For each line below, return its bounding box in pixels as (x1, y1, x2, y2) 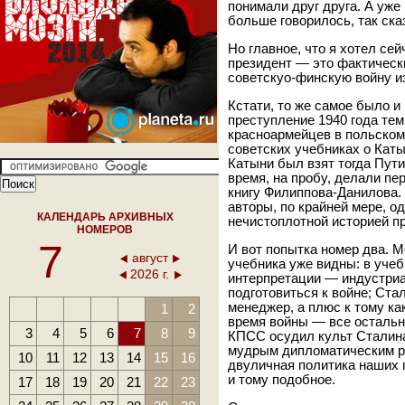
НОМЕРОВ (77, 223, 134, 236)
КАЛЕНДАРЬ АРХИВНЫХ (37, 211, 174, 223)
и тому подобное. (228, 372, 335, 387)
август (132, 250, 168, 265)
